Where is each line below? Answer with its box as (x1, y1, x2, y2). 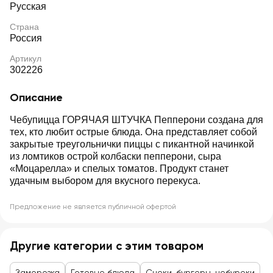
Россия (10, 33, 42, 43)
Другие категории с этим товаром (10, 239, 204, 253)
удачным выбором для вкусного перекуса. (10, 175, 200, 186)
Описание (10, 91, 63, 104)
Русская (10, 1, 46, 12)
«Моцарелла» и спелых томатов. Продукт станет (10, 163, 229, 174)
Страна (10, 22, 39, 32)
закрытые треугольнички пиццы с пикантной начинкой (10, 139, 254, 149)
